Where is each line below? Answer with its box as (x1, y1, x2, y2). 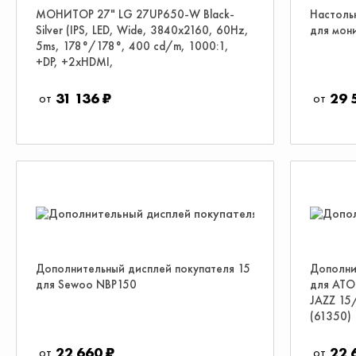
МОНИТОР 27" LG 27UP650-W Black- (36, 6, 234, 22)
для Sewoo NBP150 (36, 277, 137, 292)
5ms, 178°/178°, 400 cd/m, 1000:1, (36, 38, 229, 54)
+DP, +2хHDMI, (36, 54, 114, 70)
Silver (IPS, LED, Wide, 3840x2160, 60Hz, (36, 22, 249, 38)
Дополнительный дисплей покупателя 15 (36, 261, 250, 277)
